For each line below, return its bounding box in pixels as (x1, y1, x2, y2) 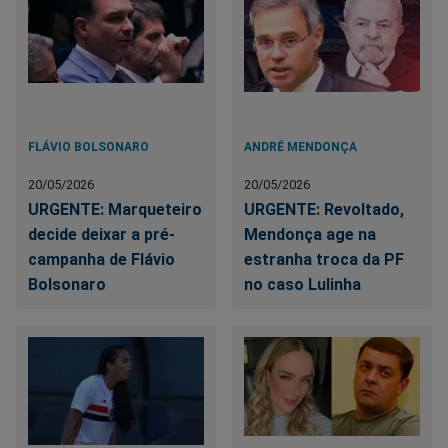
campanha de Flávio (28, 250, 175, 270)
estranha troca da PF (244, 250, 405, 270)
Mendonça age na (244, 225, 377, 245)
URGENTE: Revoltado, (244, 200, 405, 220)
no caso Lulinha (244, 275, 362, 295)
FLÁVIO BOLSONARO (28, 140, 149, 155)
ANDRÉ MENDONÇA (244, 140, 358, 155)
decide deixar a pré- (28, 225, 175, 245)
